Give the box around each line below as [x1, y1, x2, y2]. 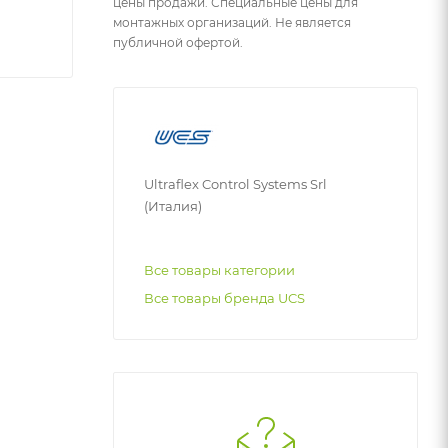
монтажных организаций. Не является [113, 15, 351, 30]
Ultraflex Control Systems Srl [144, 176, 327, 193]
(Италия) [144, 198, 202, 215]
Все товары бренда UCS [144, 290, 305, 307]
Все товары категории [144, 262, 295, 279]
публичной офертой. [113, 35, 243, 50]
